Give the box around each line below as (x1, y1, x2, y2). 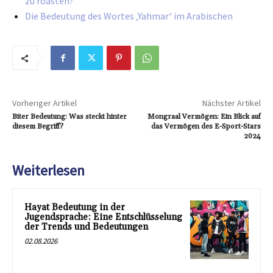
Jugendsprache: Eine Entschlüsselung (24, 211, 182, 224)
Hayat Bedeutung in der (24, 202, 125, 214)
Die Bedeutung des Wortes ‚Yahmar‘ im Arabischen (25, 10, 233, 23)
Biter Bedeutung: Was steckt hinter (12, 112, 127, 122)
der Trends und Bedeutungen (24, 221, 148, 233)
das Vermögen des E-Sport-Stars (151, 122, 261, 132)
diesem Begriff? (12, 122, 63, 132)
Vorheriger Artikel (12, 97, 77, 109)
